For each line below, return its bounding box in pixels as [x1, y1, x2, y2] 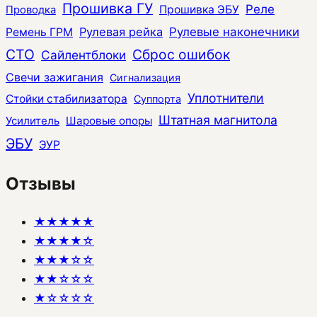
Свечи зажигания [6, 69, 103, 84]
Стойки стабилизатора [6, 91, 127, 105]
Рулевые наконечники [169, 24, 299, 39]
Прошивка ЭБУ [159, 2, 239, 16]
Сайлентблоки [41, 47, 126, 62]
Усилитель [6, 113, 59, 127]
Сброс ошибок [132, 45, 230, 63]
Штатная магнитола [158, 112, 277, 127]
